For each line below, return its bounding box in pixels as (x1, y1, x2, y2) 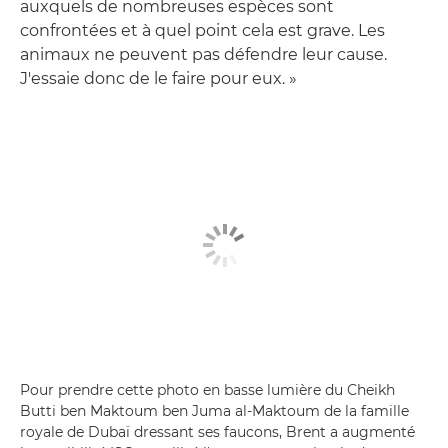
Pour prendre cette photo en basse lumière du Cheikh (20, 381, 395, 399)
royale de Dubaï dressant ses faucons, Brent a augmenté (20, 423, 415, 441)
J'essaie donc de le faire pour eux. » (20, 68, 297, 88)
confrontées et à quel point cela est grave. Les (20, 20, 385, 40)
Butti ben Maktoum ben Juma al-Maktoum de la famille (20, 402, 409, 420)
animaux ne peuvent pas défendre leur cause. (20, 44, 387, 64)
